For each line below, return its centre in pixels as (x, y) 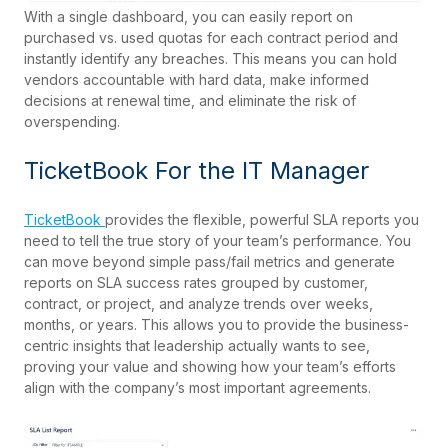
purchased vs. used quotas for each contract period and (211, 38)
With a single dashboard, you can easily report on (188, 17)
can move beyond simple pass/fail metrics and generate (209, 262)
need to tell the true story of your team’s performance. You (217, 241)
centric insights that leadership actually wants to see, (197, 346)
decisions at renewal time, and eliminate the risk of (190, 101)
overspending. (72, 122)
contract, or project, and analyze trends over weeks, (198, 304)
